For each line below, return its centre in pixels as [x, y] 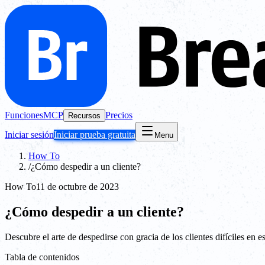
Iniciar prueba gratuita [95, 135]
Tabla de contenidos [42, 257]
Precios [119, 115]
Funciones [24, 115]
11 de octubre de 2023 [77, 187]
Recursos [84, 116]
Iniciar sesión [29, 135]
